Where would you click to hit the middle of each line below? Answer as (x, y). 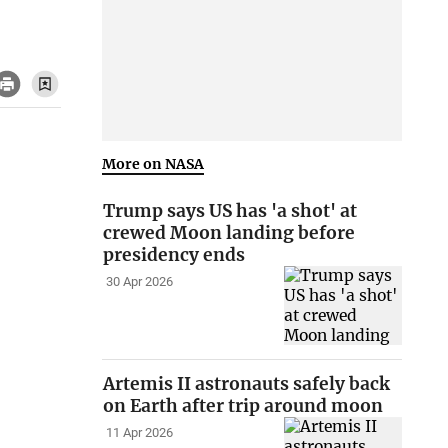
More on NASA (153, 163)
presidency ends (174, 255)
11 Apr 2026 (139, 433)
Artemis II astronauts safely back (247, 384)
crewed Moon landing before (229, 233)
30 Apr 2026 (139, 282)
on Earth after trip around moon (243, 406)
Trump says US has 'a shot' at (230, 211)
